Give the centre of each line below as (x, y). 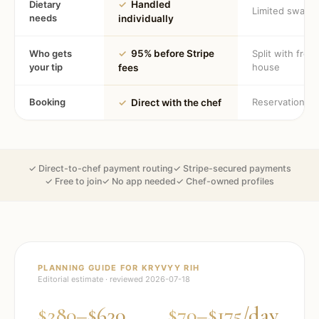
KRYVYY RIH (171, 268)
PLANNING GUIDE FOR (90, 268)
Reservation (278, 102)
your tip (46, 67)
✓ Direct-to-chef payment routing (100, 168)
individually (146, 19)
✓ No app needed (139, 181)
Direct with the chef (176, 103)
